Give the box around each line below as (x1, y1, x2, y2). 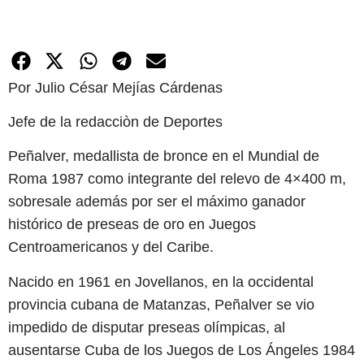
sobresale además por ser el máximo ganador (8, 193, 305, 210)
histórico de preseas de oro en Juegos (8, 216, 256, 233)
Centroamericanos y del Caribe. (8, 239, 214, 256)
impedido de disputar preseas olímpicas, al (8, 318, 285, 336)
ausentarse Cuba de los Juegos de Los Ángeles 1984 (8, 341, 355, 358)
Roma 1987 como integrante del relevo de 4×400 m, (8, 171, 346, 188)
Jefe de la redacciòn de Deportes (8, 114, 223, 131)
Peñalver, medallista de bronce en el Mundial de (8, 148, 319, 165)
